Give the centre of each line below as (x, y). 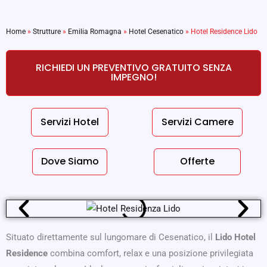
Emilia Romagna (95, 31)
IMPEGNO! (133, 77)
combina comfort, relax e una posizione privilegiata (150, 253)
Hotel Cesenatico (156, 31)
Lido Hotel (235, 237)
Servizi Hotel (70, 122)
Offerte (197, 162)
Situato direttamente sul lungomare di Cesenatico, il (111, 237)
